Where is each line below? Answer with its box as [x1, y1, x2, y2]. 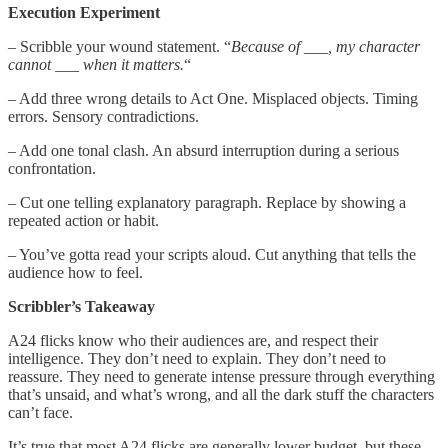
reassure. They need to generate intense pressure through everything [8, 367, 435, 385]
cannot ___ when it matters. [8, 55, 184, 73]
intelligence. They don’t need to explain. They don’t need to [8, 349, 386, 367]
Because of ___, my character [231, 37, 420, 55]
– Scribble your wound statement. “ [8, 37, 231, 55]
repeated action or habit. [8, 211, 159, 229]
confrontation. [8, 159, 96, 177]
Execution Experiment [8, 3, 160, 21]
